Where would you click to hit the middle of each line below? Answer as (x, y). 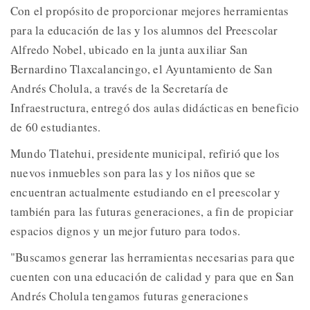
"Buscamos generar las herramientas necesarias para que (153, 257)
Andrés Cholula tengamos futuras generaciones (129, 296)
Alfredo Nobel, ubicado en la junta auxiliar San (129, 50)
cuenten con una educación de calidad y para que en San (152, 277)
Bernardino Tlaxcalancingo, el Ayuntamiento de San (142, 69)
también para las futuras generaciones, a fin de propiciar (152, 212)
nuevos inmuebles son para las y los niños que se (133, 173)
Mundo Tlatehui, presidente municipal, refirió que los (145, 154)
